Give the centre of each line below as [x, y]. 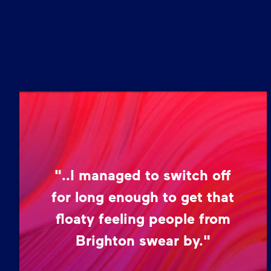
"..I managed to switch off [143, 174]
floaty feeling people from [143, 218]
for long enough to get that [143, 196]
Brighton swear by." [143, 240]
